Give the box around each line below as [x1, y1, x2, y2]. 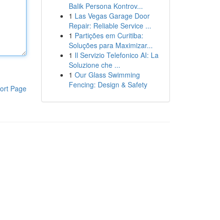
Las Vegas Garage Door [74, 11, 150, 21]
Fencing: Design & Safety [68, 80, 147, 89]
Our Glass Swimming [74, 70, 140, 80]
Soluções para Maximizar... [68, 40, 153, 50]
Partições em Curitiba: [74, 30, 143, 40]
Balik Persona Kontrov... [68, 1, 143, 11]
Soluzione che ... [68, 60, 120, 70]
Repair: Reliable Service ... [68, 21, 151, 30]
